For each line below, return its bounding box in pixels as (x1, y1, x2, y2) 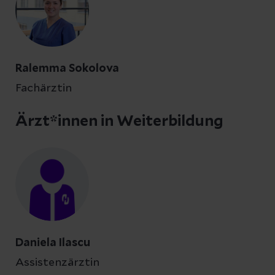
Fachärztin (15, 83, 72, 94)
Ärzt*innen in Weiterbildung (15, 114, 223, 129)
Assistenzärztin (15, 257, 99, 268)
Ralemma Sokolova (15, 63, 119, 74)
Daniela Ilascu (15, 238, 90, 249)
